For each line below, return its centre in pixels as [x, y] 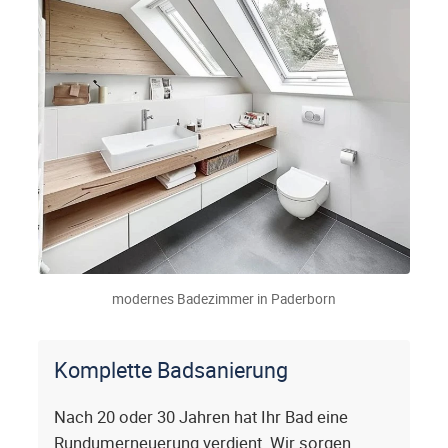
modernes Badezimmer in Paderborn [224, 299]
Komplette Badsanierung [171, 370]
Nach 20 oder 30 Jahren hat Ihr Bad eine [201, 417]
